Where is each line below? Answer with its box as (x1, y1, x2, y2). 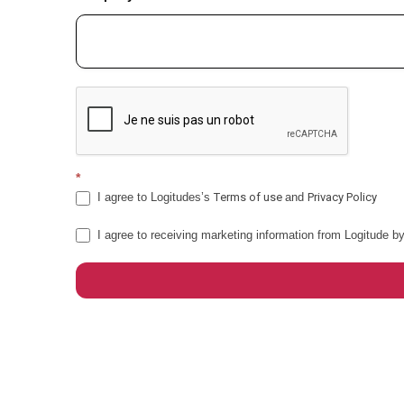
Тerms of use (214, 190, 285, 204)
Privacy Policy (308, 190, 377, 204)
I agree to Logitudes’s (94, 190, 214, 204)
